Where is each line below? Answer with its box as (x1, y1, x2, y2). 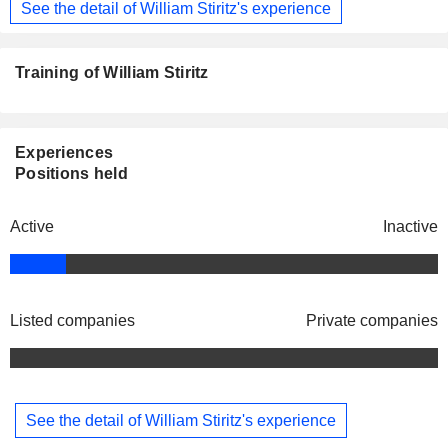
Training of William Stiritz (15, 64, 209, 82)
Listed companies (10, 312, 135, 330)
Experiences (15, 144, 114, 162)
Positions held (15, 165, 128, 183)
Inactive (383, 218, 438, 236)
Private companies (306, 312, 438, 330)
